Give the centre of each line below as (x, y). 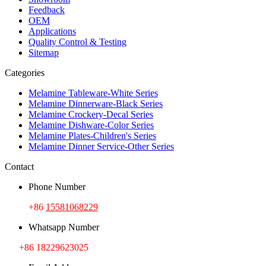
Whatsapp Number (64, 227)
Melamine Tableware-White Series (93, 93)
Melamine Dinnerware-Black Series (96, 103)
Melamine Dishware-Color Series (91, 125)
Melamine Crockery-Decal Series (91, 114)
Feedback (47, 9)
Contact (19, 166)
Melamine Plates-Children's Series (92, 135)
